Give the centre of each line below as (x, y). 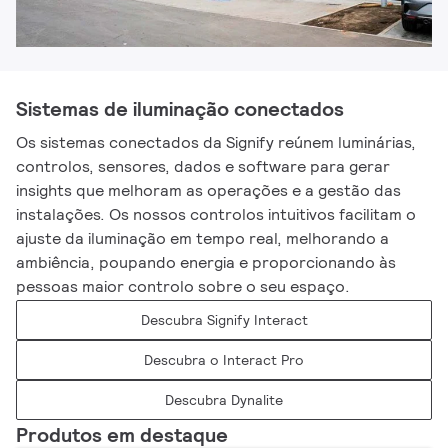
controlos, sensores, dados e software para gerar (203, 166)
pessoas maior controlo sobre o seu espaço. (183, 286)
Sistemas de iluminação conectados (180, 109)
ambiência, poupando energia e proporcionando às (206, 262)
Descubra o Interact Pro (224, 360)
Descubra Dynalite (224, 400)
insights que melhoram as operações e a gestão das (209, 190)
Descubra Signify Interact (224, 320)
